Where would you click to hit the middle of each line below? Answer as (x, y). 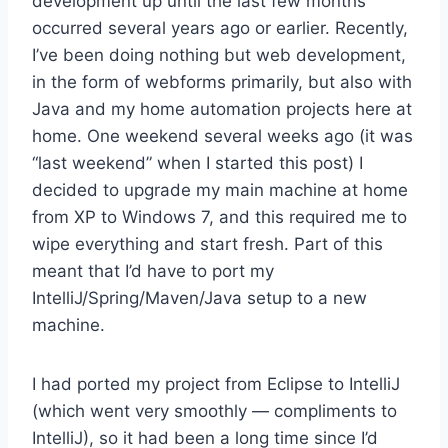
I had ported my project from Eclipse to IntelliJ (216, 383)
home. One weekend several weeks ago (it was (222, 135)
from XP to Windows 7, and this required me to (219, 216)
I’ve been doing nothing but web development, (219, 54)
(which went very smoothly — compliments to (214, 410)
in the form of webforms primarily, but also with (222, 81)
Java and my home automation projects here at (222, 108)
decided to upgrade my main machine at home (220, 189)
